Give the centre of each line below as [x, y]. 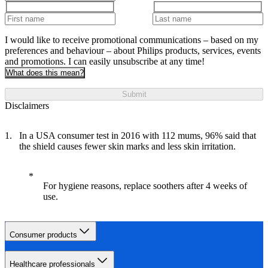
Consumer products [43, 235]
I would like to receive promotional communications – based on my [132, 40]
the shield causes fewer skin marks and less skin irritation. [127, 147]
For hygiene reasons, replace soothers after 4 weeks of [145, 186]
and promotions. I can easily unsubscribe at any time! [105, 62]
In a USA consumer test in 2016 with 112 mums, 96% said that [138, 136]
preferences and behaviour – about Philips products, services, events [133, 51]
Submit [134, 95]
